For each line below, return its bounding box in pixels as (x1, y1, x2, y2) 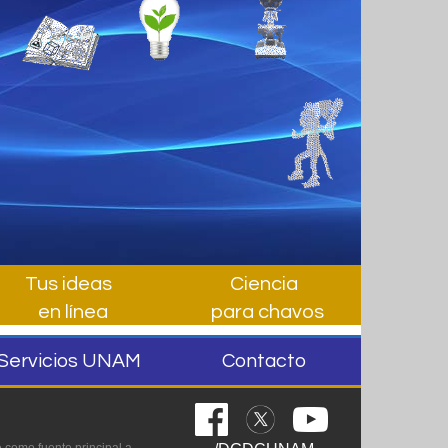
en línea (29, 302, 108, 323)
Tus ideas (25, 274, 112, 295)
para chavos (203, 302, 324, 323)
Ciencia (229, 274, 298, 295)
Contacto (221, 351, 306, 372)
